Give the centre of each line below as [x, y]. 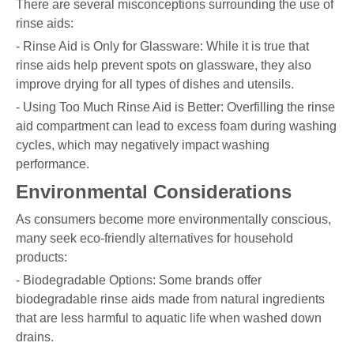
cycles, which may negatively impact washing [143, 145]
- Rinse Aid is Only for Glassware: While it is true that [162, 46]
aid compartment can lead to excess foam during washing [176, 126]
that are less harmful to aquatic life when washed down [169, 318]
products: [41, 257]
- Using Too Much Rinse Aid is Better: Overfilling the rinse [175, 107]
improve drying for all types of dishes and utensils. [155, 84]
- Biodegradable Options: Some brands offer [139, 280]
